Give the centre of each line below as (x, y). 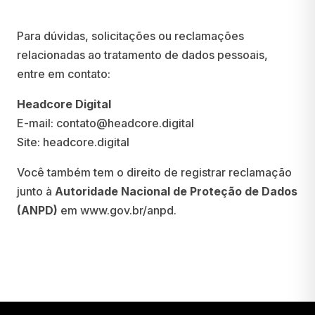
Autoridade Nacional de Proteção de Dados (176, 191)
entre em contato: (64, 74)
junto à (36, 191)
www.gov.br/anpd (127, 210)
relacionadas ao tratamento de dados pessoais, (142, 55)
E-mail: (37, 123)
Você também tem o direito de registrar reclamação (154, 172)
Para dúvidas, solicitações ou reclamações (130, 36)
